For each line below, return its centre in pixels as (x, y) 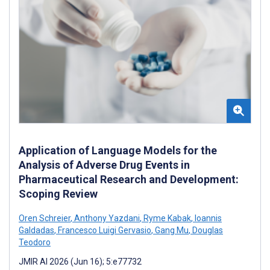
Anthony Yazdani (106, 218)
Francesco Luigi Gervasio (104, 230)
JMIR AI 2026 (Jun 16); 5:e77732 (80, 261)
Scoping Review (58, 193)
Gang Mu (171, 230)
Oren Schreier (45, 218)
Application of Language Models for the (118, 150)
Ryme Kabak (166, 218)
